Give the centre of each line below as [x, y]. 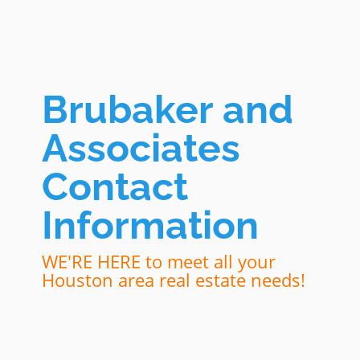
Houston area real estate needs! [173, 280]
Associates [141, 148]
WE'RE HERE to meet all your [158, 261]
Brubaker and [167, 109]
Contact [115, 186]
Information [150, 225]
